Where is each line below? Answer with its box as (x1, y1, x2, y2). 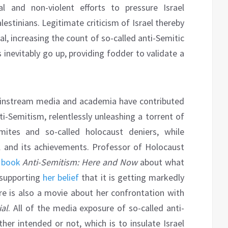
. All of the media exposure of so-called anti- (8, 202, 185, 214)
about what (137, 156, 185, 168)
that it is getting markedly (79, 172, 185, 184)
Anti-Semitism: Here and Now (22, 156, 138, 168)
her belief (43, 172, 79, 184)
